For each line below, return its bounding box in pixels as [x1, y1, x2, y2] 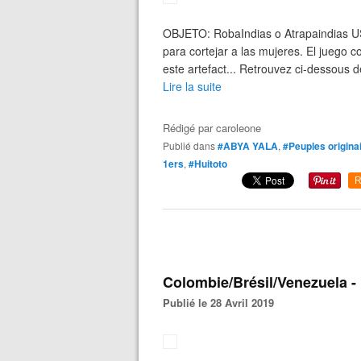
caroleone [216, 120, 261, 135]
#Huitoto [189, 156, 227, 171]
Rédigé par [163, 120, 216, 135]
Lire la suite [163, 78, 222, 94]
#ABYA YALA [218, 139, 278, 153]
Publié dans [169, 139, 215, 152]
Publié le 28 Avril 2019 [170, 295, 274, 310]
